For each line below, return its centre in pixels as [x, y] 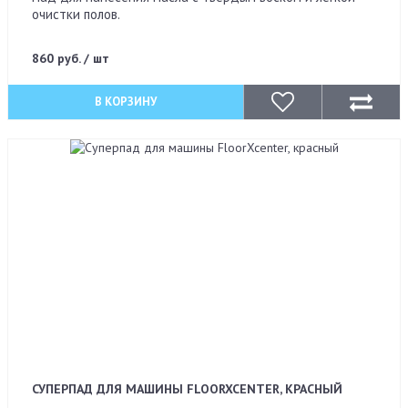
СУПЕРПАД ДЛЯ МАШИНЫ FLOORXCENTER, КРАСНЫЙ [187, 389]
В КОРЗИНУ [126, 102]
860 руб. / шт [70, 59]
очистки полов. [76, 15]
